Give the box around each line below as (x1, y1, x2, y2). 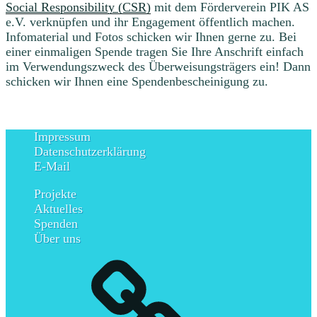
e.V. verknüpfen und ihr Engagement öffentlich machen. (6, 14, 295, 29)
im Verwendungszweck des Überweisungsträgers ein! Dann (6, 59, 311, 74)
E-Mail (34, 158, 70, 173)
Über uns (34, 231, 81, 246)
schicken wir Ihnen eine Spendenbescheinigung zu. (6, 74, 268, 88)
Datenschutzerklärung (34, 144, 146, 158)
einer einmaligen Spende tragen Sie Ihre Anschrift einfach (6, 44, 304, 59)
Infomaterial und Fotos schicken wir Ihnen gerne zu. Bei (6, 29, 296, 44)
